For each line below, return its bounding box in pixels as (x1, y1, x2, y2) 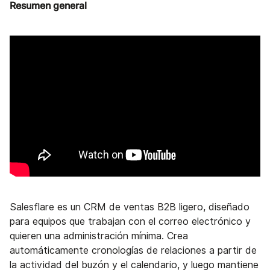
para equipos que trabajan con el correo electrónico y (10, 216, 251, 228)
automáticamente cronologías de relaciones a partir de (10, 245, 257, 257)
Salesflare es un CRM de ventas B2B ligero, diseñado (10, 201, 250, 213)
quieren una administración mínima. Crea (10, 230, 188, 242)
